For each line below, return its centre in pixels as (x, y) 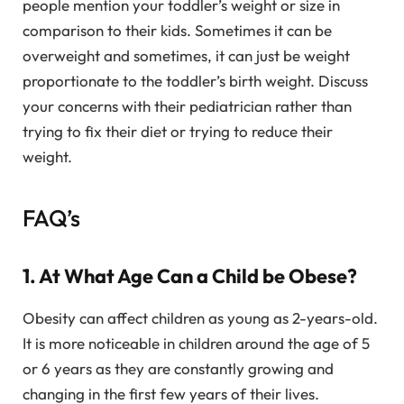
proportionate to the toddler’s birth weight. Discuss (195, 81)
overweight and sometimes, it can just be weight (186, 56)
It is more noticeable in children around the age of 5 (196, 343)
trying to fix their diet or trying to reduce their (178, 132)
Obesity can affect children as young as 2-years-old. (200, 317)
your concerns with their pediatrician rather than (187, 106)
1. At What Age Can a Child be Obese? (190, 276)
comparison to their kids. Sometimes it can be (177, 31)
